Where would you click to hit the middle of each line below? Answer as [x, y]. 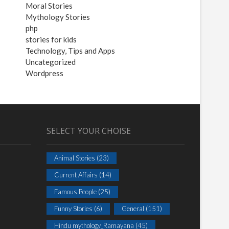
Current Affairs [76, 175]
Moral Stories [49, 6]
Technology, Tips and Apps [70, 51]
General [133, 209]
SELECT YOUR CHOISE [89, 131]
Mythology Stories [58, 17]
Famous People [75, 192]
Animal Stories [75, 158]
